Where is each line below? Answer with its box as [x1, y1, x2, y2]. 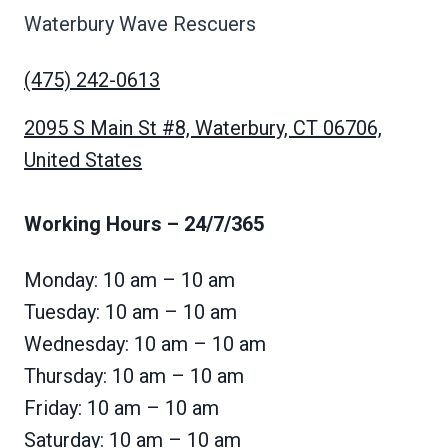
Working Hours [24, 211, 162, 236]
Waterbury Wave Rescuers [24, 11, 256, 36]
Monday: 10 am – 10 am [24, 267, 235, 292]
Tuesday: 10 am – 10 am [24, 299, 237, 324]
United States [24, 147, 142, 172]
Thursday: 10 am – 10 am [24, 363, 244, 388]
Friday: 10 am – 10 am [24, 395, 219, 420]
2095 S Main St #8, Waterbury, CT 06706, [24, 115, 382, 140]
